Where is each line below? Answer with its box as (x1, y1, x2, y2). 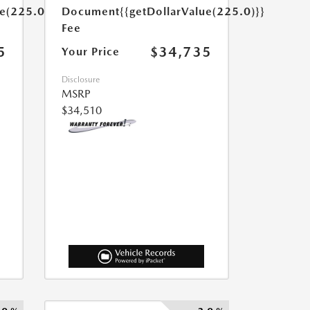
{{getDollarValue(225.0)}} (119, 5, 265, 19)
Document (61, 5, 120, 19)
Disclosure (61, 75, 100, 85)
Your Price (61, 45, 120, 59)
